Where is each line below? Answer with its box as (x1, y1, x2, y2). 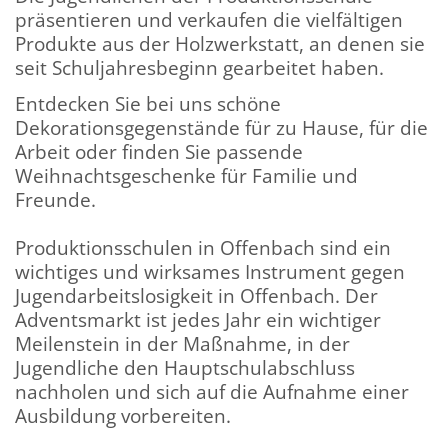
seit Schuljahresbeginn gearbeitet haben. (15, 53, 384, 81)
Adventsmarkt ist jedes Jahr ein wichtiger (15, 305, 381, 333)
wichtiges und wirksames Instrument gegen (15, 257, 405, 285)
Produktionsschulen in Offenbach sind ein (15, 233, 391, 261)
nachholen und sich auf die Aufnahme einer (15, 377, 409, 405)
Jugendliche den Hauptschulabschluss (15, 353, 355, 381)
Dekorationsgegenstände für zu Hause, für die (15, 113, 428, 141)
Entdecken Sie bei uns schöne (15, 89, 281, 117)
